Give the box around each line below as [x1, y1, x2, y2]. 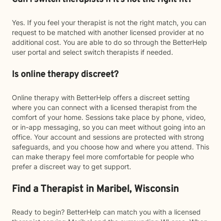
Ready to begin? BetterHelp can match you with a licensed [12, 208, 201, 216]
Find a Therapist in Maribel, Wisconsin [12, 183, 179, 196]
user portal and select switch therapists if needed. [12, 48, 173, 56]
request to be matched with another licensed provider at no [12, 28, 204, 37]
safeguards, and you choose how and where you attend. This [12, 143, 209, 151]
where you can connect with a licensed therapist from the [12, 103, 197, 111]
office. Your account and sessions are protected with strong [12, 133, 204, 141]
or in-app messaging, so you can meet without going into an [12, 123, 205, 131]
